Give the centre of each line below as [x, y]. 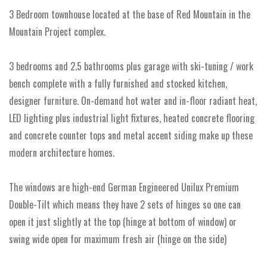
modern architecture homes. [62, 153]
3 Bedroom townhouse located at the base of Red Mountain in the [130, 14]
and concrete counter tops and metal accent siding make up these [131, 135]
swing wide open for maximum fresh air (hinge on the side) [118, 239]
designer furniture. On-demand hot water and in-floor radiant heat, [133, 101]
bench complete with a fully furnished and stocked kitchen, [118, 83]
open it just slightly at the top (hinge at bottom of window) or [123, 222]
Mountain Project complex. [57, 32]
